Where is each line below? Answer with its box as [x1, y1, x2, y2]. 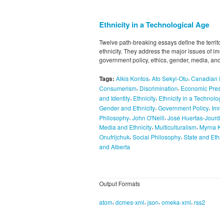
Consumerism [99, 83, 137, 92]
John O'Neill [132, 113, 165, 122]
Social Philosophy [133, 133, 181, 141]
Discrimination [139, 83, 178, 92]
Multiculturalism [155, 123, 196, 132]
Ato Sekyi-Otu [152, 74, 188, 83]
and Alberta [99, 142, 130, 151]
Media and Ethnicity [99, 123, 152, 132]
